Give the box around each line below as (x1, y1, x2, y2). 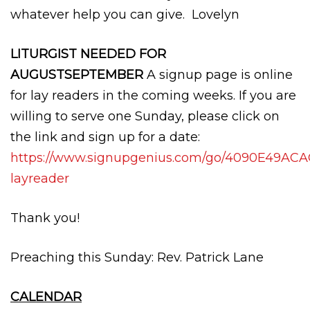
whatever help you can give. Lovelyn (10, 6, 239, 22)
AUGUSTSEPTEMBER (10, 66, 147, 82)
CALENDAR (10, 289, 82, 304)
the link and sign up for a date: (10, 129, 203, 145)
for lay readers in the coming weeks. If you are (10, 87, 296, 103)
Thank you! (10, 210, 80, 226)
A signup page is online (147, 66, 293, 82)
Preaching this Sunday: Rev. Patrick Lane (10, 249, 264, 265)
